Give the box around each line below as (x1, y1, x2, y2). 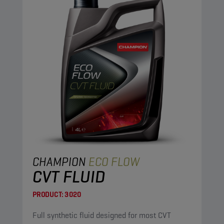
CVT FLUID (32, 165, 105, 187)
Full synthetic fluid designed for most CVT (32, 210, 171, 220)
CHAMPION (32, 154, 88, 169)
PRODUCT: (32, 190, 63, 199)
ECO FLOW (88, 154, 140, 169)
